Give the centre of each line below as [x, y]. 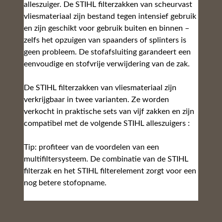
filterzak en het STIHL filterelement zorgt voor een [110, 171]
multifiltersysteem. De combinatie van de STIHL [106, 159]
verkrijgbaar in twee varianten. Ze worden [96, 100]
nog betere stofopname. [65, 183]
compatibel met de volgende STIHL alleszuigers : [107, 124]
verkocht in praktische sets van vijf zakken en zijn [109, 112]
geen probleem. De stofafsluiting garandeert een [107, 52]
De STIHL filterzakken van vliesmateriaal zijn [100, 88]
